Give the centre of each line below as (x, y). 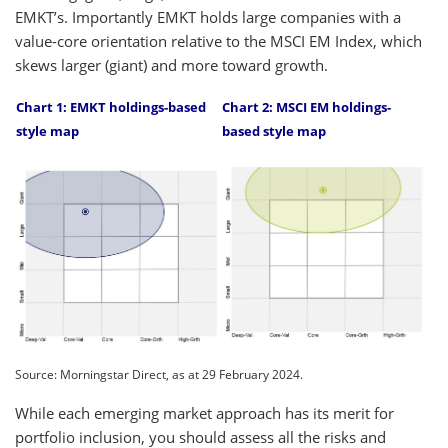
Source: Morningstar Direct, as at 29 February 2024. (159, 374)
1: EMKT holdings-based (131, 106)
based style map (274, 130)
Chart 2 (245, 106)
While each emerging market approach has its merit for (204, 412)
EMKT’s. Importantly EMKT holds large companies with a (208, 16)
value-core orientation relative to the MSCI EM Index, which (218, 40)
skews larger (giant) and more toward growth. (171, 64)
